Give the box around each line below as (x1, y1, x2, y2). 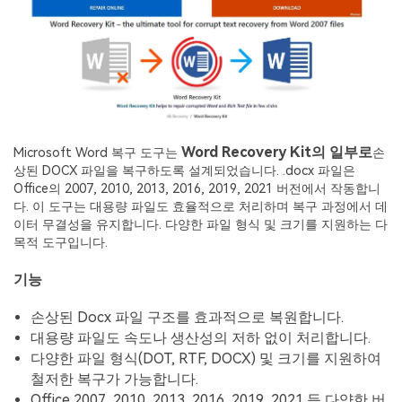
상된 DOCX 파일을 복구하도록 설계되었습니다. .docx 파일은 (13, 163, 355, 179)
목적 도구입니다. (13, 235, 108, 251)
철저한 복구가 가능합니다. (31, 371, 199, 389)
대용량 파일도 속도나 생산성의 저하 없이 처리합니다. (31, 329, 371, 347)
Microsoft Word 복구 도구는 (13, 145, 181, 162)
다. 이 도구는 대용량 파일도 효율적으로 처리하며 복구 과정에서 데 (13, 199, 388, 215)
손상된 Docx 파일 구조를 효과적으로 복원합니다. (31, 309, 345, 327)
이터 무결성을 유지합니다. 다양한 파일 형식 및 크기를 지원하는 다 (13, 217, 388, 233)
